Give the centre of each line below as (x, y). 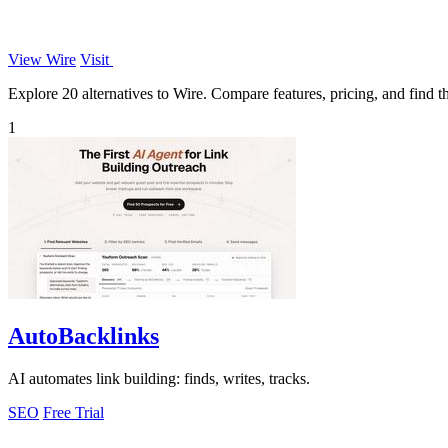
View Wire (42, 59)
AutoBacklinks (83, 335)
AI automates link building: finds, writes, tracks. (159, 378)
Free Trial (73, 412)
